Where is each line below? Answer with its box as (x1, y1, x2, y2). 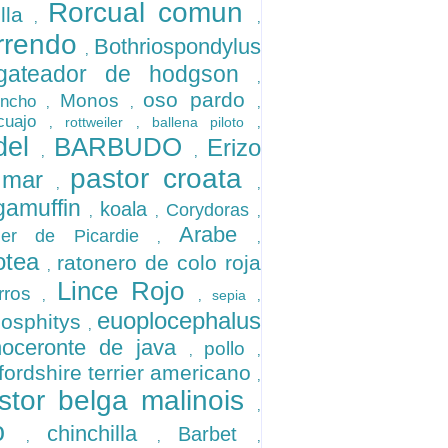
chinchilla (47, 421, 157, 446)
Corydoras (165, 200, 257, 220)
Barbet (178, 423, 257, 445)
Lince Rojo (56, 276, 198, 306)
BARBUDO (54, 132, 194, 162)
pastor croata (70, 163, 257, 194)
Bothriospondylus (93, 34, 261, 59)
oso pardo (143, 88, 257, 111)
